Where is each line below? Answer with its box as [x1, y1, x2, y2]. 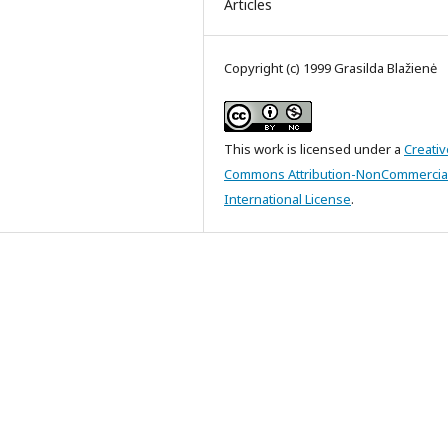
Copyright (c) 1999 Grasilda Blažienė [224, 59, 437, 77]
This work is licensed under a [224, 140, 404, 158]
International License [224, 190, 351, 208]
